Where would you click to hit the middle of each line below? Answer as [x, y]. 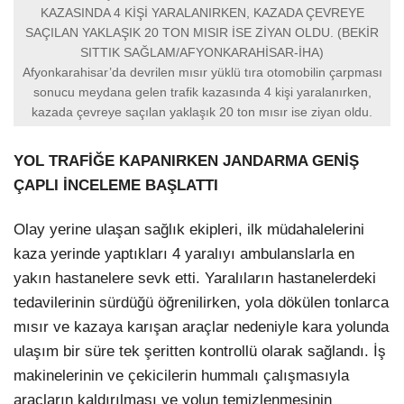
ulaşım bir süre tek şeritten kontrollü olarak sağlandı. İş [200, 352]
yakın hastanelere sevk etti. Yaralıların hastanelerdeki [195, 279]
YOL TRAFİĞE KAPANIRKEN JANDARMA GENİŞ [186, 161]
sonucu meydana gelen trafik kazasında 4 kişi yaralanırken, [202, 92]
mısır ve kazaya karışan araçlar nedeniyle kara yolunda [201, 327]
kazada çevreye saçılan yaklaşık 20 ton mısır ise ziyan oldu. [202, 111]
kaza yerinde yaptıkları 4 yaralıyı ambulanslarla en [184, 254]
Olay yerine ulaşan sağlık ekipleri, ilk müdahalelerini [189, 230]
